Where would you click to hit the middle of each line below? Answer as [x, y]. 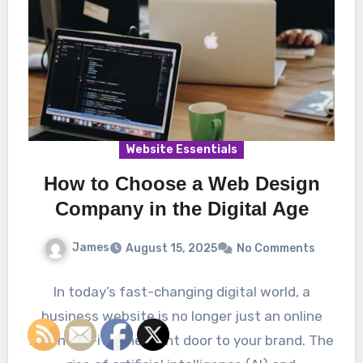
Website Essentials [181, 150]
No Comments [276, 249]
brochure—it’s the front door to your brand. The [181, 341]
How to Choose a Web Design [181, 184]
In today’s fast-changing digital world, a [181, 292]
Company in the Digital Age [181, 209]
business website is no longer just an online [181, 316]
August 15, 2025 [171, 249]
